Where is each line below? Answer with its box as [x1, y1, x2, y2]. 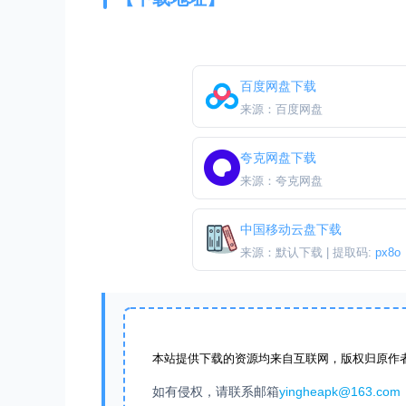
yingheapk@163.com [279, 383, 401, 399]
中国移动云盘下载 [240, 221, 342, 237]
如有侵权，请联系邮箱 [152, 383, 279, 399]
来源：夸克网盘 [240, 173, 323, 188]
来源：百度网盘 [240, 101, 323, 116]
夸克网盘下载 [240, 150, 316, 165]
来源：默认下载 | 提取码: [240, 245, 375, 259]
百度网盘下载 [240, 78, 316, 93]
